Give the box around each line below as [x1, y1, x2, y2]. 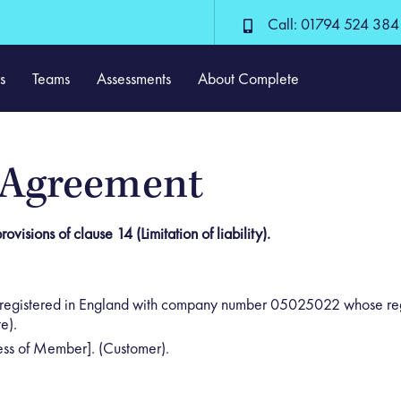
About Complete [198, 68, 300, 89]
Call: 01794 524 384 [267, 13, 399, 34]
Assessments [97, 68, 172, 89]
